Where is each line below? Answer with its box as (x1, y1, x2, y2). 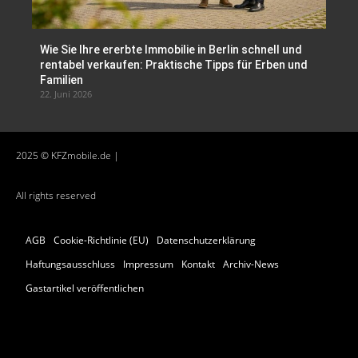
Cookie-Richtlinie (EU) (54, 233, 149, 247)
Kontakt (181, 257, 215, 271)
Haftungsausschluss (26, 257, 115, 271)
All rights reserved (16, 188, 96, 202)
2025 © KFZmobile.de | (16, 148, 119, 162)
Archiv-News (223, 257, 279, 271)
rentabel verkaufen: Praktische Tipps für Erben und (40, 58, 308, 71)
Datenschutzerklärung (157, 233, 256, 247)
